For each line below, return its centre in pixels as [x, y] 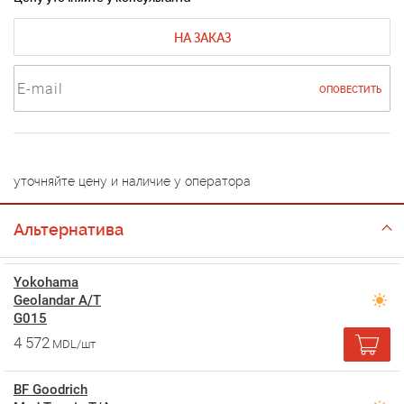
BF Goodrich [50, 390]
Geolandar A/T [57, 301]
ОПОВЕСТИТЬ [350, 90]
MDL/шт [74, 344]
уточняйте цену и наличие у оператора [132, 182]
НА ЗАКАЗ [202, 38]
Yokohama [46, 283]
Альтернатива [69, 230]
